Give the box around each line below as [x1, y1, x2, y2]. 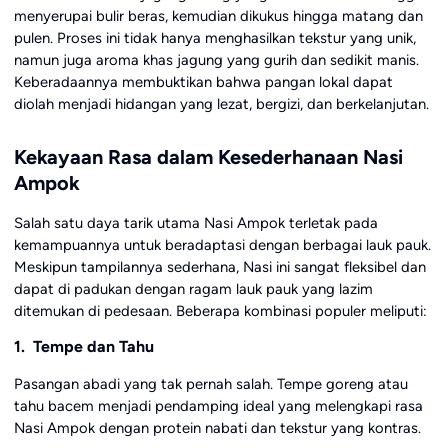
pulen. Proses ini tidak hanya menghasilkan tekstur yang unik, [13, 29, 416, 48]
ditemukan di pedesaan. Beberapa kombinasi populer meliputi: [13, 302, 427, 321]
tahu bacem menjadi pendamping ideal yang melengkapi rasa [13, 397, 423, 416]
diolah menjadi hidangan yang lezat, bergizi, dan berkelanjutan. [13, 95, 429, 114]
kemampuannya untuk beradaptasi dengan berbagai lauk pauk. [13, 236, 431, 255]
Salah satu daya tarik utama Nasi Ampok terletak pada [13, 214, 378, 233]
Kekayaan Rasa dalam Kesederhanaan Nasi [13, 144, 403, 169]
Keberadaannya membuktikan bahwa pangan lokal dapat [13, 73, 393, 92]
